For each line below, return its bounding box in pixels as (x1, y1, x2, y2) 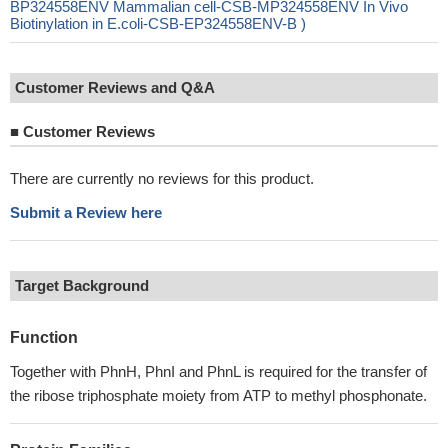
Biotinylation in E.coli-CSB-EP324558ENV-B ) (10, 15, 306, 32)
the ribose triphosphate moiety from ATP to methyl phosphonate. (10, 387, 427, 404)
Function (10, 329, 78, 346)
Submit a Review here (10, 204, 162, 221)
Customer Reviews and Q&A (15, 79, 215, 96)
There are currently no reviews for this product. (10, 170, 314, 187)
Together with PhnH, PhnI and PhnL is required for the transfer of (10, 363, 427, 380)
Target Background (15, 277, 149, 294)
